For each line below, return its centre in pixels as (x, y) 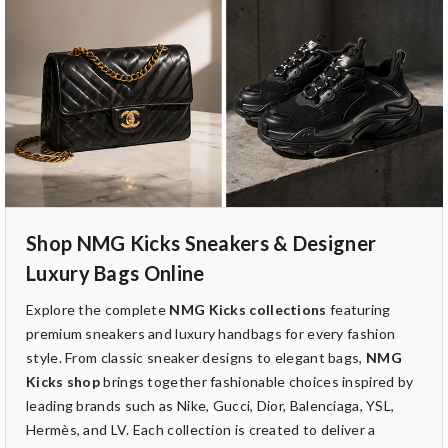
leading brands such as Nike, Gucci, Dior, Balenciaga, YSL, (210, 405)
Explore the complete (98, 309)
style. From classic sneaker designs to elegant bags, (196, 357)
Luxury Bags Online (115, 272)
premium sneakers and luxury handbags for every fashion (211, 333)
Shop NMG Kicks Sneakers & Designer (201, 242)
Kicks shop (63, 381)
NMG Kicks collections (248, 309)
